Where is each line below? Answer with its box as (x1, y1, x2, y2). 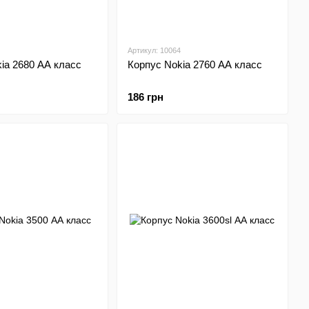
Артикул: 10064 (127, 46, 181, 54)
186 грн (127, 91, 163, 103)
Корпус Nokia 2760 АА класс (127, 59, 262, 70)
